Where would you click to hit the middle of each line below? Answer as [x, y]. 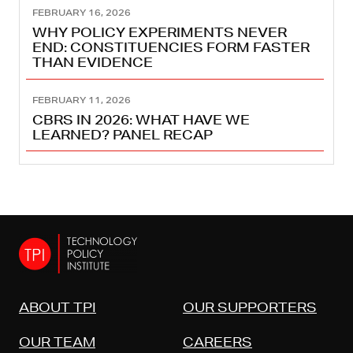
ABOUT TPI [58, 307]
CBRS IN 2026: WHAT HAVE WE [141, 119]
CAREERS [217, 341]
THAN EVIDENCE [93, 62]
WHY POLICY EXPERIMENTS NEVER [160, 32]
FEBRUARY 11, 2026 [82, 99]
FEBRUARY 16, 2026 [82, 13]
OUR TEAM [57, 341]
